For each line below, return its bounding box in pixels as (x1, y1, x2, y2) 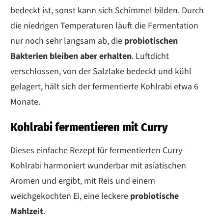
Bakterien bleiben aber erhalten (10, 50, 132, 62)
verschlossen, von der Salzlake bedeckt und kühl (10, 65, 192, 78)
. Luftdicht (132, 50, 169, 62)
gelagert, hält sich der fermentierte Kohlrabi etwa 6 (10, 80, 198, 93)
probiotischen (124, 34, 178, 47)
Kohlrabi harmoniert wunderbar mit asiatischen (10, 159, 186, 172)
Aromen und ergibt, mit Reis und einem (10, 174, 155, 187)
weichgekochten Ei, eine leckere (10, 190, 130, 202)
